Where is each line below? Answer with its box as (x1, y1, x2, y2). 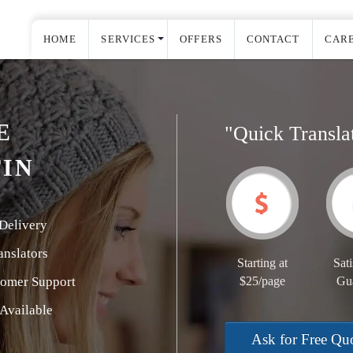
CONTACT (246, 33, 300, 45)
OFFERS (180, 33, 222, 45)
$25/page (239, 274, 285, 288)
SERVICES (101, 33, 156, 45)
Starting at (236, 256, 288, 269)
